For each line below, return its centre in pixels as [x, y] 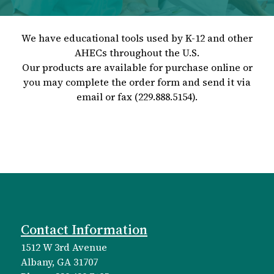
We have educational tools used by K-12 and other [137, 38]
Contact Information [84, 230]
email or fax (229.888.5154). [137, 97]
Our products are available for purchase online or [137, 68]
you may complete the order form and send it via [137, 82]
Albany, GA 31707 [59, 262]
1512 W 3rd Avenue [64, 247]
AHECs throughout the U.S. [137, 53]
